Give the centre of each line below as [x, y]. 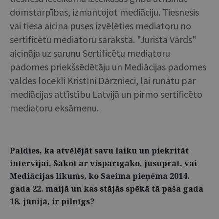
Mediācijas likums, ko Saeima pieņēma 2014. [100, 176]
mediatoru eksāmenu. [54, 108]
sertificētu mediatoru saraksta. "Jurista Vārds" [103, 39]
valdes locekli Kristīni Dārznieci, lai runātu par [103, 80]
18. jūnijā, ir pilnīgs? [52, 201]
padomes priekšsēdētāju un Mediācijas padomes [108, 66]
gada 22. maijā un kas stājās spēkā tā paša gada [107, 188]
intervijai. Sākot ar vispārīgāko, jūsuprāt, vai [103, 163]
